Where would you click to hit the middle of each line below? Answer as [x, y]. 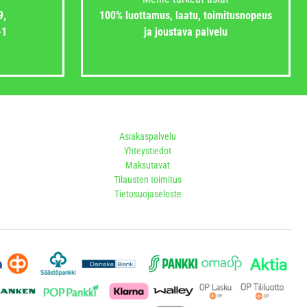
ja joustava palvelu [186, 32]
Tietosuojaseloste [148, 194]
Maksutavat [148, 165]
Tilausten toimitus [148, 180]
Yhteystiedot [148, 151]
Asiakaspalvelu [148, 137]
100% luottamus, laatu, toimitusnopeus [186, 16]
